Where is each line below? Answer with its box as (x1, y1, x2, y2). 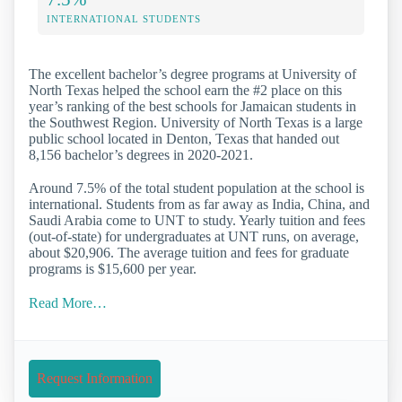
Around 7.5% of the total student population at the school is (29, 180, 364, 197)
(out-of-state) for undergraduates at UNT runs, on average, (29, 229, 359, 245)
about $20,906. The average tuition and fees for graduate (29, 245, 349, 261)
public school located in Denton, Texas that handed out (29, 131, 339, 147)
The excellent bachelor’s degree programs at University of (29, 66, 356, 83)
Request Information (37, 370, 153, 386)
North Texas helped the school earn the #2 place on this (29, 83, 342, 99)
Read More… (29, 294, 107, 310)
